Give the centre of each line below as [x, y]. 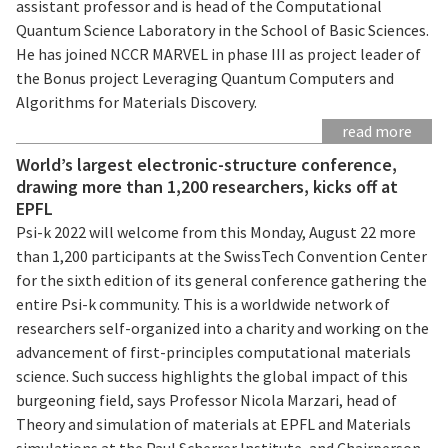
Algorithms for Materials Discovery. [136, 101]
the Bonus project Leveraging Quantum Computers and [205, 77]
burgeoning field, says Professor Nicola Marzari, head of [206, 399]
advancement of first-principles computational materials [213, 351]
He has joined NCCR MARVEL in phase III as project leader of [218, 53]
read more [377, 130]
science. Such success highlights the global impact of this [212, 375]
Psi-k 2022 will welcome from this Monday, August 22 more [216, 231]
